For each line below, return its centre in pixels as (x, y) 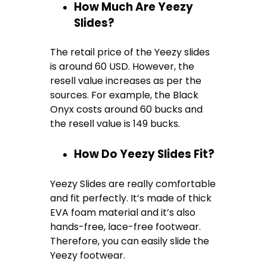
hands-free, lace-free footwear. (126, 226)
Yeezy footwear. (88, 255)
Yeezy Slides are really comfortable (133, 184)
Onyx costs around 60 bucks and (127, 110)
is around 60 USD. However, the (122, 67)
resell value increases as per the (126, 81)
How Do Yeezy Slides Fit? (145, 154)
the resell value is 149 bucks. (117, 124)
